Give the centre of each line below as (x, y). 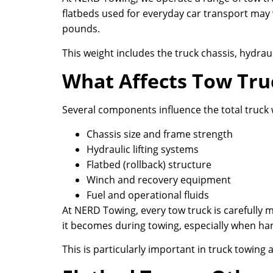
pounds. (81, 29)
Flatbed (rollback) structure (149, 164)
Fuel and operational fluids (148, 195)
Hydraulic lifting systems (143, 149)
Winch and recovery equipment (159, 179)
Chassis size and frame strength (160, 134)
